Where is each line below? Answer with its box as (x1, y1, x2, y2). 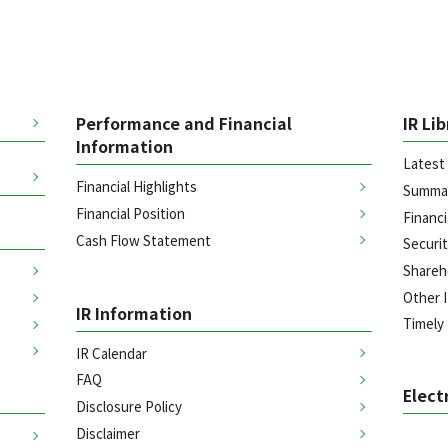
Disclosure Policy (76, 395, 183, 416)
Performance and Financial (76, 112, 293, 136)
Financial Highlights (76, 176, 198, 197)
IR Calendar (76, 342, 148, 363)
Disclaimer (76, 422, 141, 443)
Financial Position (76, 202, 186, 223)
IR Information (76, 301, 193, 325)
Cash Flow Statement (76, 229, 212, 250)
